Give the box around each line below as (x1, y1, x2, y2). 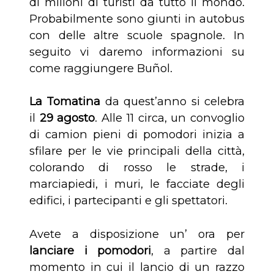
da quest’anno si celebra (100, 94, 245, 109)
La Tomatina (29, 94, 101, 109)
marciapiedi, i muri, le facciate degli (29, 177, 245, 191)
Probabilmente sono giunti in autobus (29, 12, 245, 26)
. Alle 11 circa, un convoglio (95, 111, 245, 125)
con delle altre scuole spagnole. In (29, 28, 245, 43)
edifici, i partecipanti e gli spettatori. (29, 193, 228, 208)
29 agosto (39, 111, 95, 125)
